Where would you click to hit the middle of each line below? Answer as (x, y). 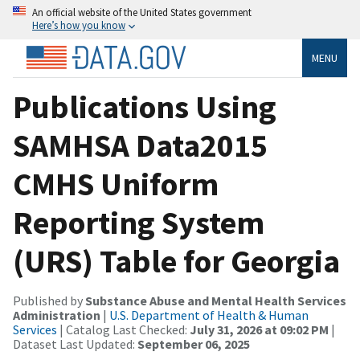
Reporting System (139, 222)
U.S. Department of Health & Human (209, 315)
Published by (49, 300)
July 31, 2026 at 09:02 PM (259, 329)
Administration (57, 315)
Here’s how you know (79, 25)
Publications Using (145, 106)
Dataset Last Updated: (75, 344)
